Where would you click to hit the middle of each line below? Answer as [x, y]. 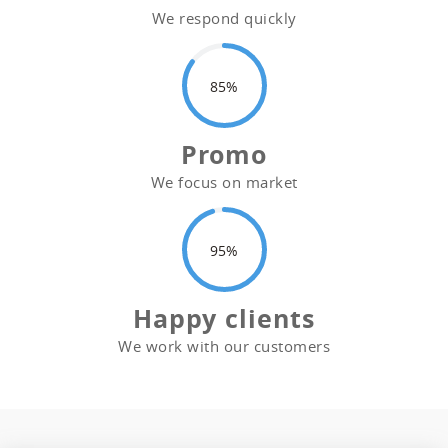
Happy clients [224, 319]
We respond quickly [224, 18]
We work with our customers [224, 346]
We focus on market [224, 182]
